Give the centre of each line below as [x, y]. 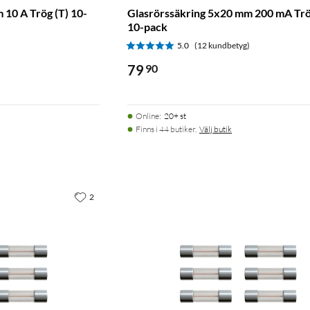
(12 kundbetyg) [222, 45]
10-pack [147, 26]
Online [147, 116]
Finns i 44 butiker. [166, 129]
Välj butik [216, 129]
